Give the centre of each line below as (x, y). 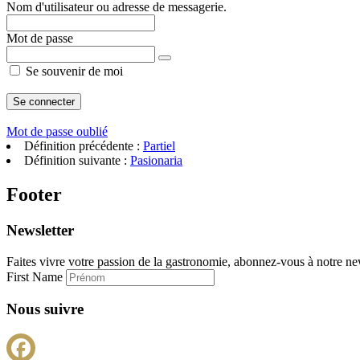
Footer (34, 194)
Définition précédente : (84, 146)
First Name (36, 276)
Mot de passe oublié (57, 131)
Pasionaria (156, 160)
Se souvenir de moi (73, 71)
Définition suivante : (77, 160)
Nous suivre (45, 309)
